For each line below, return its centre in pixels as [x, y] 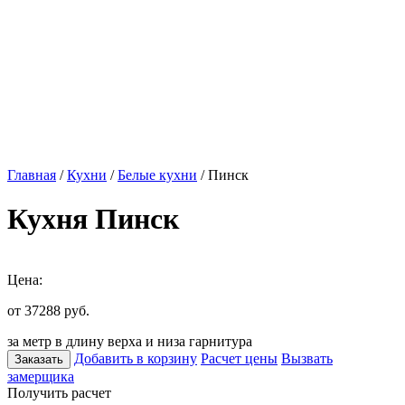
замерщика [41, 376]
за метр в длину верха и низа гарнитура [130, 341]
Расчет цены [239, 358]
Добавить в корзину [136, 358]
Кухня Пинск [93, 219]
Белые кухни [157, 175]
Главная [32, 175]
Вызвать [307, 358]
